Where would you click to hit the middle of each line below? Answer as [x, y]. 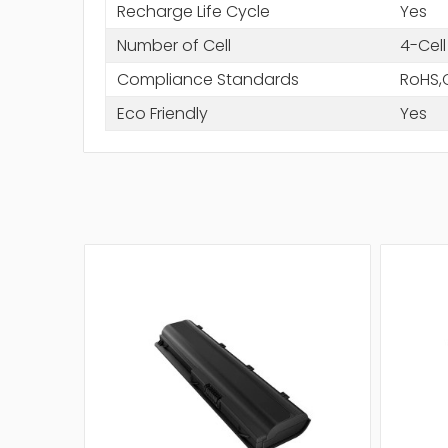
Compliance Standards [207, 79]
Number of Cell [173, 45]
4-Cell [422, 45]
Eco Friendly [162, 113]
